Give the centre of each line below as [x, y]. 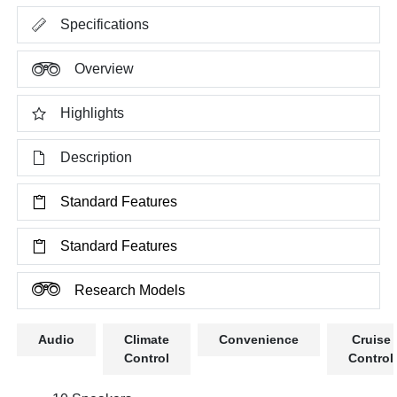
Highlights [93, 113]
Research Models [130, 290]
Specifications [105, 24]
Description [97, 157]
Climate [147, 339]
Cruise [371, 339]
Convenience [259, 339]
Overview [105, 68]
